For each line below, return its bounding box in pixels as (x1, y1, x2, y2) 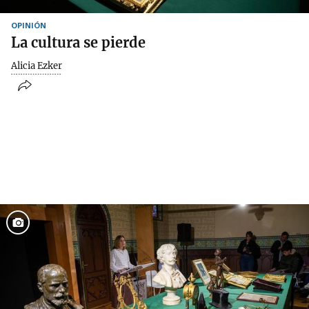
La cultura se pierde (11, 33, 146, 51)
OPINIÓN (11, 19, 46, 30)
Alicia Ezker (11, 59, 62, 72)
